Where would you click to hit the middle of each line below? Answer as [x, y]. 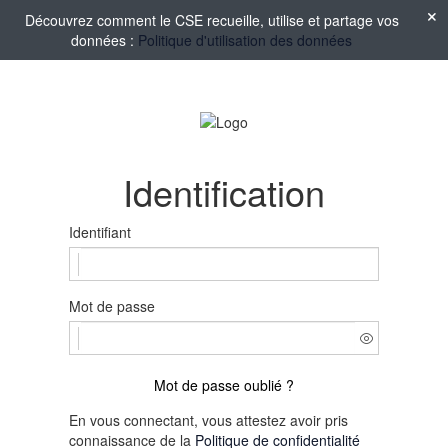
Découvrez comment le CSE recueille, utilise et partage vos [211, 20]
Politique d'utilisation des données [245, 40]
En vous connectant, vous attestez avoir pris [208, 420]
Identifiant [100, 232]
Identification [224, 192]
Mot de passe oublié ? [224, 385]
